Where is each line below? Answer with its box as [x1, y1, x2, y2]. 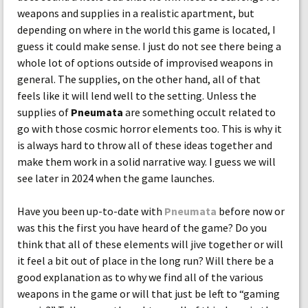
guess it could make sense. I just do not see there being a [17, 39, 281, 53]
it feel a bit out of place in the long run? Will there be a [17, 254, 274, 267]
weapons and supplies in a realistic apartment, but [17, 6, 254, 20]
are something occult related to [123, 105, 276, 119]
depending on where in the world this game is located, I [17, 23, 276, 36]
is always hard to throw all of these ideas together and [17, 138, 272, 152]
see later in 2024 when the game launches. [17, 171, 214, 185]
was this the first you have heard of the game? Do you [17, 221, 267, 234]
